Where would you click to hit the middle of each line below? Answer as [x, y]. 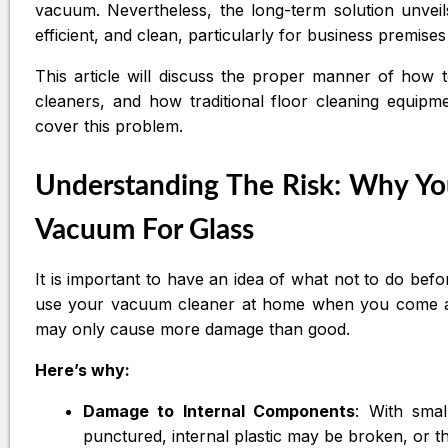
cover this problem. [111, 126]
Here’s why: [82, 370]
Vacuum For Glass [144, 230]
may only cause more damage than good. [192, 329]
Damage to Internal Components [219, 411]
